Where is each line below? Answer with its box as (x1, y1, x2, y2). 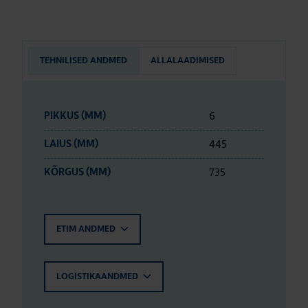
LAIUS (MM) (44, 139, 98, 149)
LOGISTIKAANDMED (56, 272, 140, 281)
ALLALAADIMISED (151, 56, 225, 65)
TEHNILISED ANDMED (40, 56, 127, 65)
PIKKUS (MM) (44, 111, 106, 121)
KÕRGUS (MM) (44, 167, 111, 177)
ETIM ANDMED (56, 225, 118, 234)
